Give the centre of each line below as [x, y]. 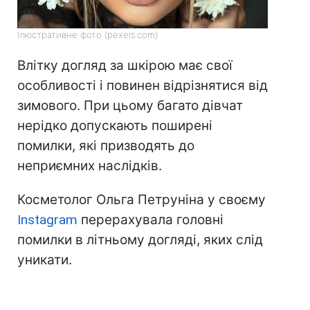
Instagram [47, 220]
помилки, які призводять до [106, 146]
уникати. [45, 260]
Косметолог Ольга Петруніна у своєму [142, 200]
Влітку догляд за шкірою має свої [125, 66]
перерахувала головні [151, 220]
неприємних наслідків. [90, 166]
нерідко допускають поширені [115, 126]
